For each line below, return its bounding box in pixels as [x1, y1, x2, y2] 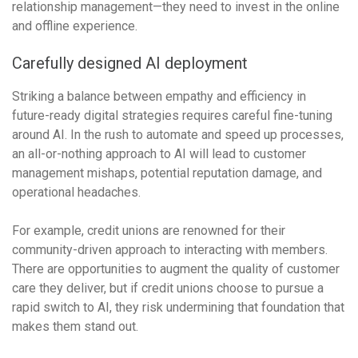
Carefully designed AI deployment [12, 54, 252, 73]
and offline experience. [12, 18, 141, 34]
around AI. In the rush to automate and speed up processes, [12, 127, 344, 142]
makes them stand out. [12, 319, 141, 334]
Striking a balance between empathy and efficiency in [12, 89, 306, 104]
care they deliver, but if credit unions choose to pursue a [12, 280, 324, 296]
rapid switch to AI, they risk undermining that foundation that [12, 300, 344, 315]
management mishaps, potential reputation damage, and [12, 165, 322, 181]
